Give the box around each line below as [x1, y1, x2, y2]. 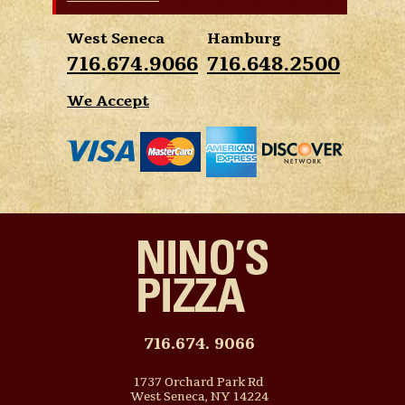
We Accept [67, 90, 149, 111]
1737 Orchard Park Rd [134, 373, 264, 391]
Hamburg [207, 28, 281, 49]
